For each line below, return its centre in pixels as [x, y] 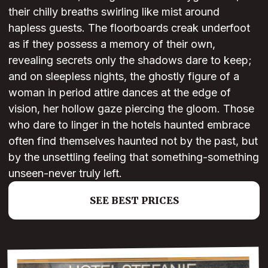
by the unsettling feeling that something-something [134, 157]
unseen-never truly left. [65, 173]
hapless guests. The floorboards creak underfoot [129, 28]
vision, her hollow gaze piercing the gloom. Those [131, 108]
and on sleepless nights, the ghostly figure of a [124, 76]
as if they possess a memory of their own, [112, 44]
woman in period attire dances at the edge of [120, 92]
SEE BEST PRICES [134, 200]
